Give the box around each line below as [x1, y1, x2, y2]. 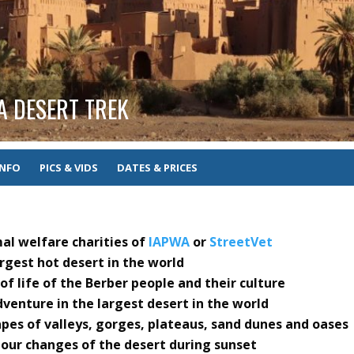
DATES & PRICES [117, 160, 198, 175]
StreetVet [209, 233, 273, 251]
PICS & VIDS [40, 160, 99, 175]
